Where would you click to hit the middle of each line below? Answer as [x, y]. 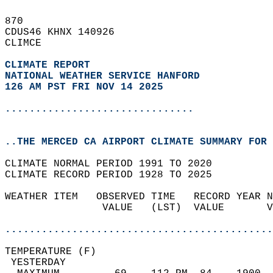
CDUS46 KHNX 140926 [66, 32]
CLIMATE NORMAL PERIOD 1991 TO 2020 [115, 164]
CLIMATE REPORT [51, 65]
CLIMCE [29, 43]
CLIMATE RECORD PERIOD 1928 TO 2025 [115, 175]
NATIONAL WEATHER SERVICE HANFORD [102, 76]
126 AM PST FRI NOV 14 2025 [84, 87]
